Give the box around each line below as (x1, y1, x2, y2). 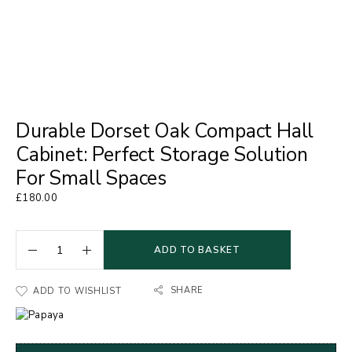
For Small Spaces (16, 165, 167, 192)
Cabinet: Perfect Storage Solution (16, 141, 308, 168)
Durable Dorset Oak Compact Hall (16, 118, 314, 145)
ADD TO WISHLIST (33, 285, 122, 297)
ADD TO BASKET (154, 244, 240, 256)
